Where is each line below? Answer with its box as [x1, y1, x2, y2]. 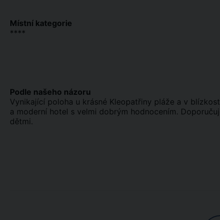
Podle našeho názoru [10, 87, 91, 97]
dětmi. [10, 116, 33, 126]
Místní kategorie [10, 18, 72, 28]
